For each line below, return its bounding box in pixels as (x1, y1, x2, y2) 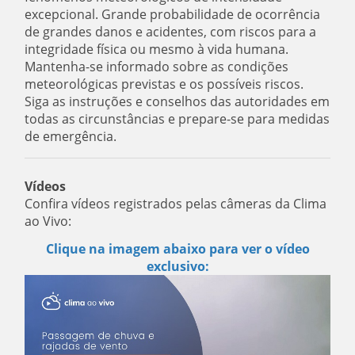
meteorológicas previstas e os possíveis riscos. (25, 74, 304, 93)
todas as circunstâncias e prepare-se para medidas (25, 109, 330, 128)
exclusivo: (146, 257, 209, 275)
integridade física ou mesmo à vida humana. (25, 40, 289, 58)
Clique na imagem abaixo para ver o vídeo (45, 239, 310, 258)
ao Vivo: (25, 212, 72, 230)
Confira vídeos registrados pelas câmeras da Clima (25, 194, 327, 212)
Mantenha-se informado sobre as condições (25, 57, 289, 75)
